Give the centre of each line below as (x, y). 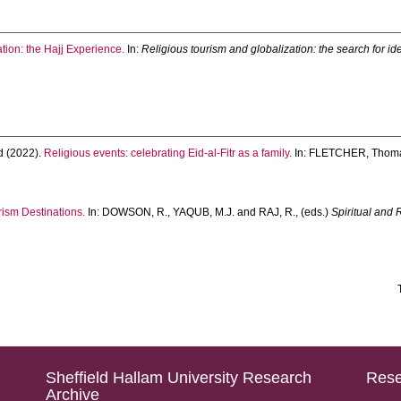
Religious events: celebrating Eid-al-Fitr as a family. (168, 153)
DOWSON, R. (135, 212)
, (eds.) (314, 212)
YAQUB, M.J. (204, 212)
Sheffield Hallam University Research (178, 378)
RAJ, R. (277, 212)
